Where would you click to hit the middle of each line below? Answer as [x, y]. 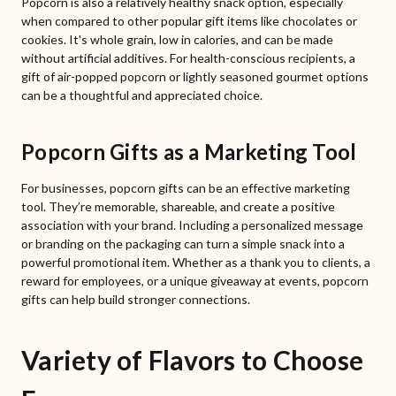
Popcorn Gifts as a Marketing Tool [189, 152]
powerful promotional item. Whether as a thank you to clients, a [196, 263]
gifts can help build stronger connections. [136, 300]
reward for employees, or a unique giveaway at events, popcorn [195, 281]
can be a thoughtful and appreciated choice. [142, 95]
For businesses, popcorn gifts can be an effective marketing [186, 188]
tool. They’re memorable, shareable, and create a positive [178, 207]
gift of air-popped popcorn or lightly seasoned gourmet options [195, 77]
